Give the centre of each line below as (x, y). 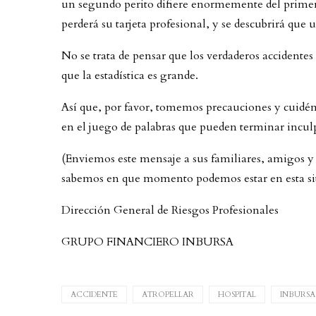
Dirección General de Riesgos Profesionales (170, 210)
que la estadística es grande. (130, 75)
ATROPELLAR (168, 294)
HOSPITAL (237, 294)
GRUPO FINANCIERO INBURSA (147, 242)
